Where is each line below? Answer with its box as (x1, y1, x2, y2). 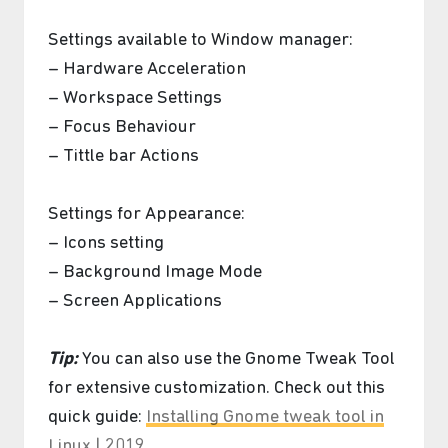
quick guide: (48, 407, 146, 427)
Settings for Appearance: (48, 204, 245, 224)
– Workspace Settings (48, 88, 222, 108)
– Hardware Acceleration (48, 59, 246, 79)
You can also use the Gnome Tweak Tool (78, 349, 395, 369)
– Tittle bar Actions (48, 146, 199, 166)
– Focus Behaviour (48, 117, 196, 137)
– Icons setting (48, 233, 164, 253)
